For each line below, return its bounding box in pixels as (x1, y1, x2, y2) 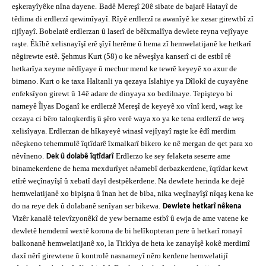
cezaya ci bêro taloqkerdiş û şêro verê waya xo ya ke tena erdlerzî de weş (12, 114, 244, 123)
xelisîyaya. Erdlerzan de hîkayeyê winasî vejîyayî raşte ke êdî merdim (12, 126, 236, 136)
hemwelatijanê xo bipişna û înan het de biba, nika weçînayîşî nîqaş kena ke (12, 189, 254, 198)
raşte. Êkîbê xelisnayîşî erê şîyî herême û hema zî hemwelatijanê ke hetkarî (12, 39, 251, 49)
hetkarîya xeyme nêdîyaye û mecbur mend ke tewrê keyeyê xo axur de (12, 64, 237, 74)
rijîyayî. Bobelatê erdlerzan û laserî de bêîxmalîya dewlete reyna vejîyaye (12, 27, 248, 36)
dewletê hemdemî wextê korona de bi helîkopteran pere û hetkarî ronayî (12, 226, 242, 236)
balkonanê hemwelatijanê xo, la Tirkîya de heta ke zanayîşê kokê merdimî (12, 239, 250, 248)
